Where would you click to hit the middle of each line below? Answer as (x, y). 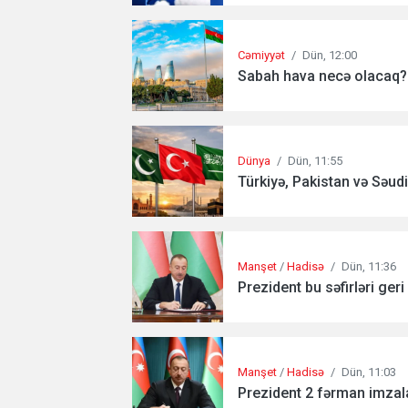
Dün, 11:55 (315, 160)
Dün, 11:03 (369, 372)
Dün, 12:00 (330, 55)
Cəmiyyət (261, 55)
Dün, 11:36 (369, 266)
